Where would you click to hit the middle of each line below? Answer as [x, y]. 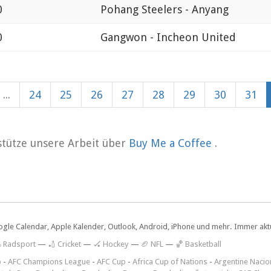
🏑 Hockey [111, 244]
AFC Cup [111, 262]
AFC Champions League [49, 262]
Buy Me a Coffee [171, 143]
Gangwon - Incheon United [168, 38]
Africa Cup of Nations [170, 262]
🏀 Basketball [198, 244]
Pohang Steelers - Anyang [165, 10]
